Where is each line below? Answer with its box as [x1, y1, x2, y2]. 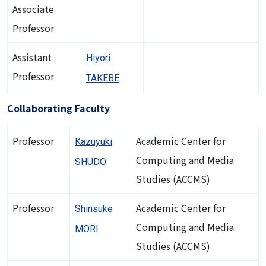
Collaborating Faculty [7, 100, 110, 115]
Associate [12, 1, 54, 16]
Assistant [12, 49, 52, 64]
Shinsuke [75, 202, 113, 214]
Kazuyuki [75, 135, 112, 147]
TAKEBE [86, 72, 119, 84]
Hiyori [86, 52, 110, 64]
